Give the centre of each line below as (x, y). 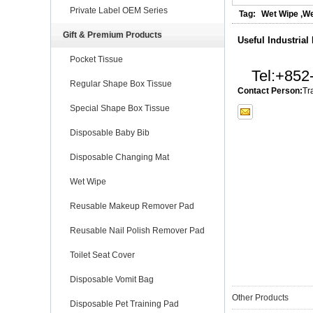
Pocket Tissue (96, 59)
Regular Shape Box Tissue (121, 83)
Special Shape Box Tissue (120, 108)
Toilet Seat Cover (102, 255)
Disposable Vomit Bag (112, 279)
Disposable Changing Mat (119, 157)
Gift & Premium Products (112, 35)
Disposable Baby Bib (110, 132)
